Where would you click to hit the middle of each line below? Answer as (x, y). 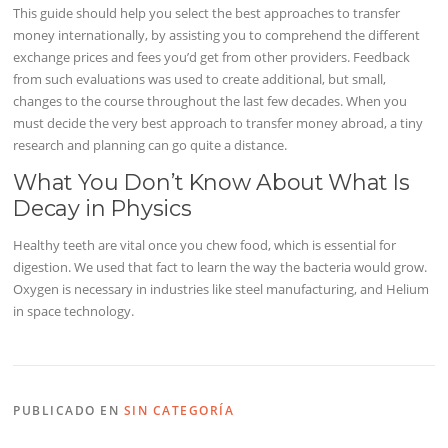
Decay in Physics (102, 208)
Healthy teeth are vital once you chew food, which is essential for (205, 245)
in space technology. (74, 311)
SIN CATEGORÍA (179, 411)
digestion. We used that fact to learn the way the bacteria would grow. (220, 267)
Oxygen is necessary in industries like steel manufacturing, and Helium (221, 289)
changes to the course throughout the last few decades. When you (210, 100)
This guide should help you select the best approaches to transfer (207, 12)
